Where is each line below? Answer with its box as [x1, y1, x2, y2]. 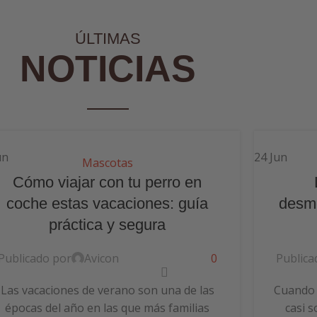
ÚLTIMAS [74, 30, 141, 48]
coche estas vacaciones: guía [6, 194, 209, 212]
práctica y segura [49, 215, 166, 234]
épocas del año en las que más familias [5, 299, 210, 316]
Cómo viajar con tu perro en [13, 173, 202, 191]
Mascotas [81, 154, 133, 171]
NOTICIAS [19, 48, 196, 90]
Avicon [83, 250, 119, 266]
